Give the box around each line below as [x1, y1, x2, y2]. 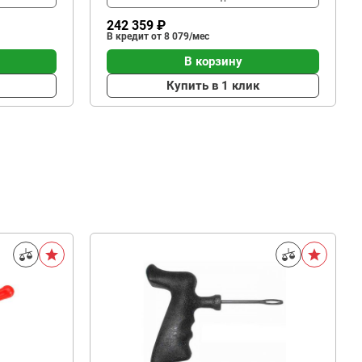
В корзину [183, 53, 242, 69]
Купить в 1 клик [166, 78, 259, 93]
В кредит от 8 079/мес [107, 31, 209, 42]
